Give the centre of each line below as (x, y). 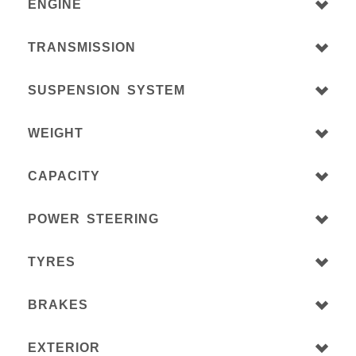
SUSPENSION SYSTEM (106, 91)
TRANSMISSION (82, 48)
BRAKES (58, 305)
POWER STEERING (93, 219)
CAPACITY (64, 176)
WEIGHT (56, 133)
